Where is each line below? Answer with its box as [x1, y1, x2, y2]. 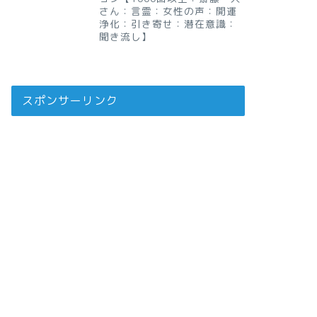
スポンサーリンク [21, 93, 118, 108]
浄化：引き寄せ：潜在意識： [98, 16, 237, 30]
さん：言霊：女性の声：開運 [98, 4, 237, 18]
